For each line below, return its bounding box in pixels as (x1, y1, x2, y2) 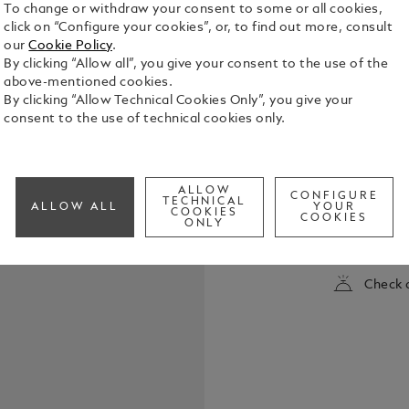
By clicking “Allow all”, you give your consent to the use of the (4, 58, 389, 71)
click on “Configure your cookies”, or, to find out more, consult (4, 22, 393, 35)
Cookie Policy (28, 40, 112, 53)
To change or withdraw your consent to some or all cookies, (4, 4, 383, 16)
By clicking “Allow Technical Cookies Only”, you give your (4, 95, 353, 108)
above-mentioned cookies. (4, 77, 173, 89)
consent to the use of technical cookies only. (4, 113, 286, 126)
